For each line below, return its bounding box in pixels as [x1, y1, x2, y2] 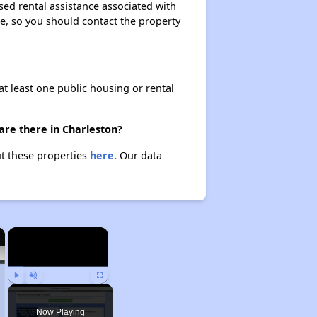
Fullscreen [100, 287, 127, 294]
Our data [116, 149, 162, 162]
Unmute [33, 287, 54, 294]
